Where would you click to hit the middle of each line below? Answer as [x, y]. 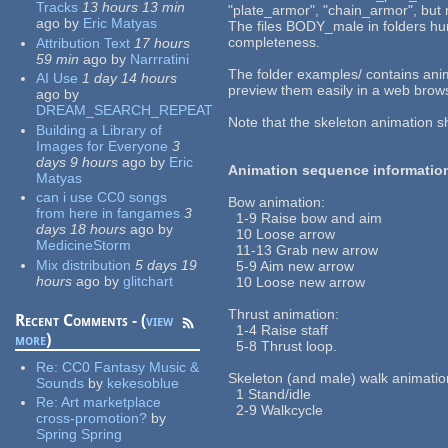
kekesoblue [143, 382]
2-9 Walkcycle [276, 410]
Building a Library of [99, 129]
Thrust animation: [284, 314]
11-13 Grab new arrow [303, 250]
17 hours [162, 42]
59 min [58, 58]
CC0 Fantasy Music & [131, 366]
